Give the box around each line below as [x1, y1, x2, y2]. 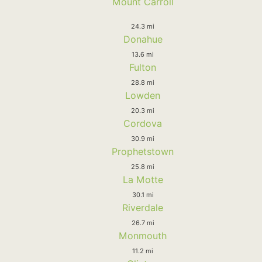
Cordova [123, 117, 162, 129]
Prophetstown [112, 145, 174, 157]
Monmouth [119, 229, 167, 242]
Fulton [129, 61, 156, 73]
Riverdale [122, 201, 163, 213]
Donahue [123, 33, 163, 45]
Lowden [125, 89, 160, 101]
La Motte [122, 173, 163, 185]
